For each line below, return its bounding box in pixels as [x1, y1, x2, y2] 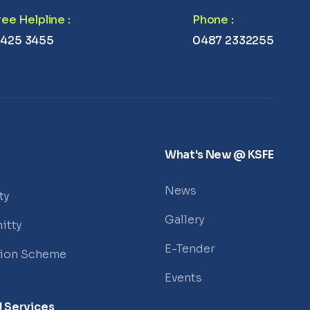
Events [164, 271, 202, 285]
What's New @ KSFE [164, 147, 274, 162]
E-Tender [164, 241, 215, 256]
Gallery [164, 212, 204, 227]
